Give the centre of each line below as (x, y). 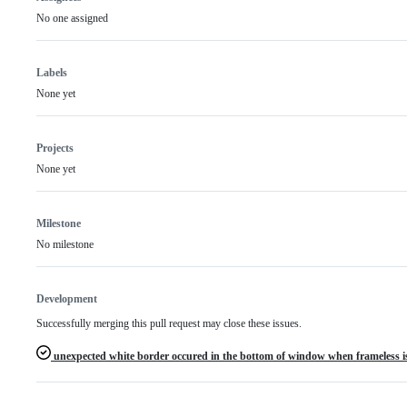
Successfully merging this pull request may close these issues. (169, 324)
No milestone (65, 245)
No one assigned (72, 19)
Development (67, 299)
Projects (55, 149)
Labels (52, 73)
